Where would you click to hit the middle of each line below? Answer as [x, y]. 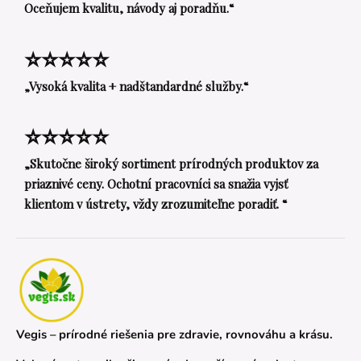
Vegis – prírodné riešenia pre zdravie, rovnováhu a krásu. [174, 334]
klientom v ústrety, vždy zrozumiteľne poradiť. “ [156, 203]
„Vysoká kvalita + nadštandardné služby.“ [137, 86]
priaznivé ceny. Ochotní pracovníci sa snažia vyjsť [156, 183]
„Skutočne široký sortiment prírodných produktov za [172, 164]
